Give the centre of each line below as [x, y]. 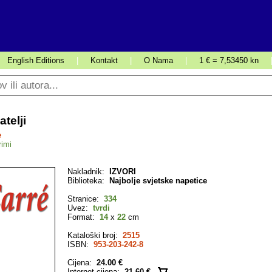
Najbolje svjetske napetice [158, 181]
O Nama [158, 60]
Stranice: [86, 199]
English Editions [36, 60]
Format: [83, 217]
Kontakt [104, 60]
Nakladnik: [88, 172]
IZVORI [123, 172]
